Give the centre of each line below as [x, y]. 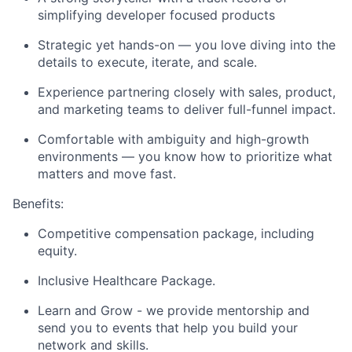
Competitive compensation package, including [176, 233]
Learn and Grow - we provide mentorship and [174, 310]
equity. [57, 250]
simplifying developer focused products [156, 15]
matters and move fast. [107, 173]
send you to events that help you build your [168, 327]
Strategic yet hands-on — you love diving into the [187, 44]
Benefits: [38, 203]
